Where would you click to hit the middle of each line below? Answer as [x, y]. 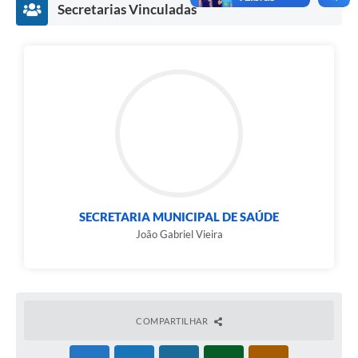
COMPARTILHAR [173, 321]
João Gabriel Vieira [179, 235]
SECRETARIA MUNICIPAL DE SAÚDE [179, 217]
